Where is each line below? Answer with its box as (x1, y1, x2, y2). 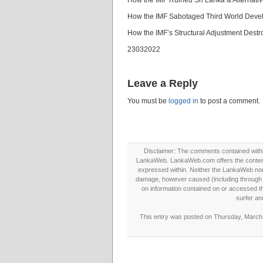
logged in (168, 97, 198, 105)
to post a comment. (198, 97, 260, 105)
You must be (127, 97, 168, 105)
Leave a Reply (127, 77, 198, 89)
